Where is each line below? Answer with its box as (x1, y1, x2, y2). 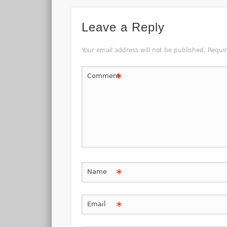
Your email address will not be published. (81, 47, 206, 54)
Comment (87, 72, 120, 80)
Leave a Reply (81, 20, 165, 34)
